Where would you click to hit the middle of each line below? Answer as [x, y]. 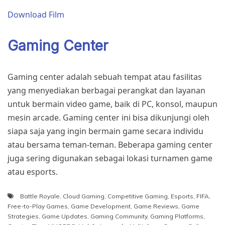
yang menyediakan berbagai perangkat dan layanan [106, 90]
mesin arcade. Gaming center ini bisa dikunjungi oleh [108, 117]
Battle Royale [40, 196]
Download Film [36, 14]
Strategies [23, 216]
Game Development [101, 206]
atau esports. [33, 172]
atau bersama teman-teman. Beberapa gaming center [110, 144]
